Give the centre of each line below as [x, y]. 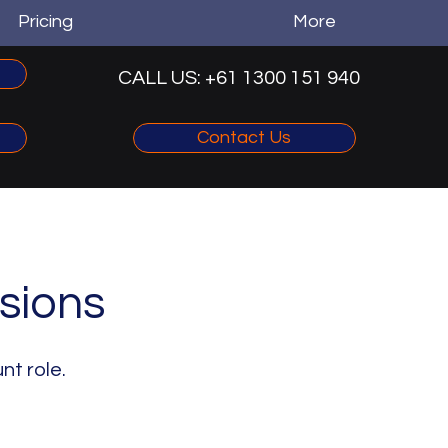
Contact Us [244, 137]
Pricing [45, 21]
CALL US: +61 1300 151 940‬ [237, 78]
